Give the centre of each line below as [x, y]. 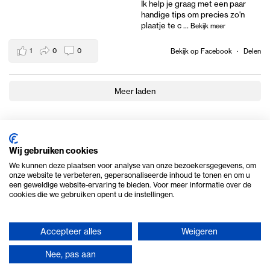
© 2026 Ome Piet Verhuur [135, 242]
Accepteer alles [71, 231]
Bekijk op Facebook [202, 51]
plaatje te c [161, 26]
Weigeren [199, 231]
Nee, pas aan [71, 254]
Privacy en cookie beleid [135, 259]
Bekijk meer [208, 26]
